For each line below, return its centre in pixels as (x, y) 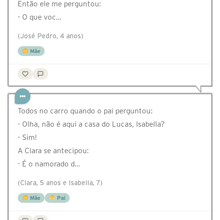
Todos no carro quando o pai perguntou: (85, 111)
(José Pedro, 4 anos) (51, 36)
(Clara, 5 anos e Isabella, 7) (60, 183)
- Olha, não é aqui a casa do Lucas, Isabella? (91, 124)
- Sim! (27, 137)
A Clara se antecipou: (53, 151)
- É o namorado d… (49, 164)
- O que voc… (40, 17)
